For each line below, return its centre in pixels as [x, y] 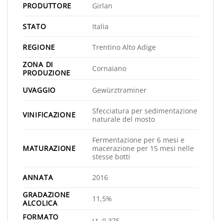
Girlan [102, 6]
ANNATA [38, 178]
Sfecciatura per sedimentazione [145, 111]
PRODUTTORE [47, 6]
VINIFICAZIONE [49, 115]
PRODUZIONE [47, 73]
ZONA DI [38, 65]
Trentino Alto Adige [124, 47]
